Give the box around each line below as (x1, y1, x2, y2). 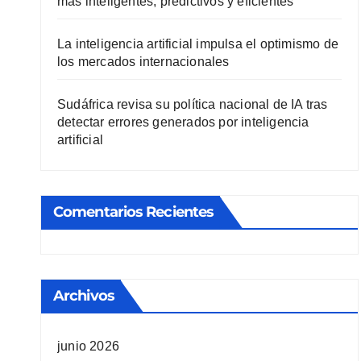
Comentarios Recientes (53, 203, 214, 221)
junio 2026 (57, 339, 119, 353)
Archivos (53, 287, 114, 305)
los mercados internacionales (57, 55, 230, 68)
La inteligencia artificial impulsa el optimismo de (57, 37, 339, 51)
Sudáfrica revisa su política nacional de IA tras (57, 98, 328, 111)
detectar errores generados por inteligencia (57, 115, 309, 129)
